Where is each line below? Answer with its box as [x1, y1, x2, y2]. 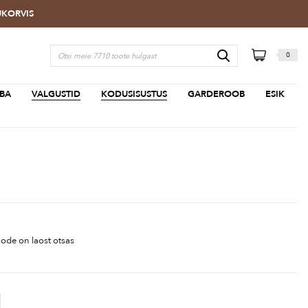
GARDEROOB [188, 87, 245, 100]
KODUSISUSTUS [101, 87, 167, 100]
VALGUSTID [32, 87, 80, 100]
